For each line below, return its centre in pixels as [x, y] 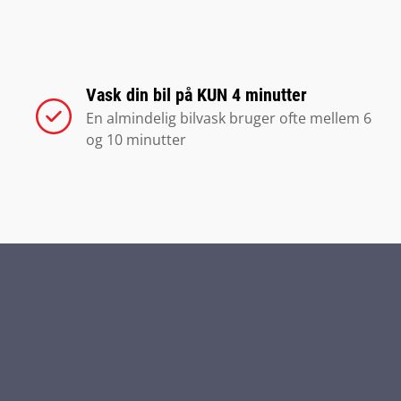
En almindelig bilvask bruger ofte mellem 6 [229, 118]
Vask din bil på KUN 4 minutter [196, 95]
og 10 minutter [136, 140]
